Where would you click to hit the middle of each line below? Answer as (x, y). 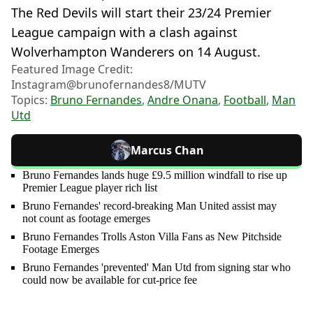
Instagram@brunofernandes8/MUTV (109, 84)
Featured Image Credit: (72, 69)
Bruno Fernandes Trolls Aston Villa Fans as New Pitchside (152, 236)
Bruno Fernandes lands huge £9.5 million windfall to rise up (155, 175)
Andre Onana (183, 100)
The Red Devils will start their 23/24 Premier (141, 12)
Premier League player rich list (90, 187)
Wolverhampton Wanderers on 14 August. (136, 51)
